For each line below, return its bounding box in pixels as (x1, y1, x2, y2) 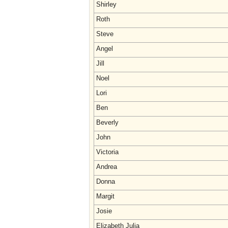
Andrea (96, 163, 117, 170)
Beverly (96, 119, 119, 126)
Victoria (96, 148, 119, 156)
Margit (96, 192, 115, 200)
